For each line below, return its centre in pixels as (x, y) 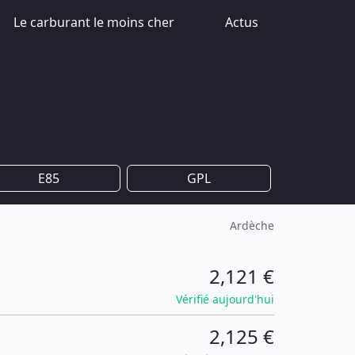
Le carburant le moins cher (94, 22)
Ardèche (252, 225)
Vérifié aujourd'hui (225, 299)
